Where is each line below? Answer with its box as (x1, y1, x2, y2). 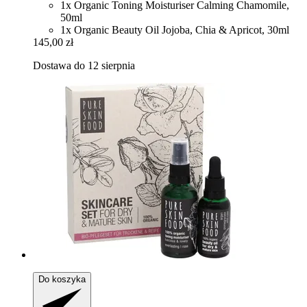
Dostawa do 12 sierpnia (33, 60, 135, 72)
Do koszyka (38, 274, 86, 285)
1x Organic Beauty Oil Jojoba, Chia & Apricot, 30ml (60, 24, 289, 36)
